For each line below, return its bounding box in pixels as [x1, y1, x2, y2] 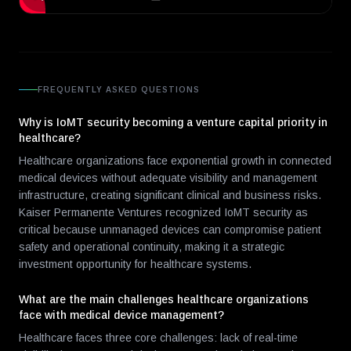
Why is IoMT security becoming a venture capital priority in [19, 116, 327, 128]
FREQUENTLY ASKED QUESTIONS [38, 85, 200, 94]
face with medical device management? [19, 309, 224, 321]
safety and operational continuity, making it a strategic [19, 241, 284, 253]
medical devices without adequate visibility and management [19, 172, 317, 184]
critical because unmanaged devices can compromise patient [19, 223, 321, 236]
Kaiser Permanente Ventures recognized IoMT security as [19, 206, 308, 219]
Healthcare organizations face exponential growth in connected [19, 154, 331, 167]
